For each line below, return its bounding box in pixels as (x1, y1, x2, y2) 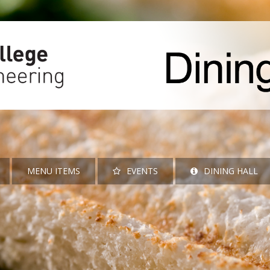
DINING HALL (204, 165, 258, 177)
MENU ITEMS (27, 165, 80, 177)
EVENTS (127, 165, 158, 177)
